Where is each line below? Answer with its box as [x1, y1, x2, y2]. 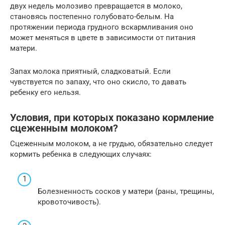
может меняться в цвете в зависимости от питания [10, 33, 195, 43]
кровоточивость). [38, 197, 101, 206]
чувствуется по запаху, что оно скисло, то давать [10, 77, 186, 87]
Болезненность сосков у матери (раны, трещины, [38, 186, 214, 196]
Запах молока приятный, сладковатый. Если [10, 67, 171, 76]
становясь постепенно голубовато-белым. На [10, 12, 174, 22]
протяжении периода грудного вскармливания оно [10, 23, 193, 32]
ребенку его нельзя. [10, 88, 81, 97]
